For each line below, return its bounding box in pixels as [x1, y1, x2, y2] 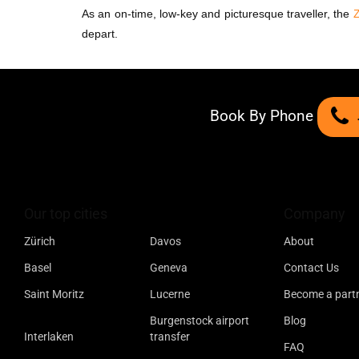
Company [283, 205, 345, 223]
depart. [82, 27, 118, 41]
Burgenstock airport [149, 314, 249, 328]
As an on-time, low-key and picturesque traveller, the [82, 7, 353, 21]
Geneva [149, 261, 188, 275]
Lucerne [149, 288, 190, 301]
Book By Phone [210, 107, 317, 126]
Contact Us [283, 261, 339, 275]
